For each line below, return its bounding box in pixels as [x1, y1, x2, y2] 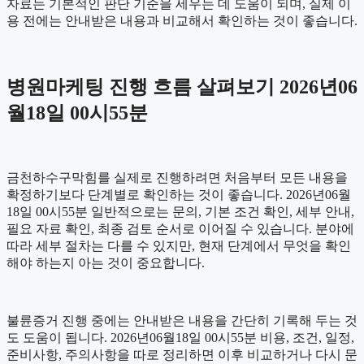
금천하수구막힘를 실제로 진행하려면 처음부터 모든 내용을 [6, 170, 348, 184]
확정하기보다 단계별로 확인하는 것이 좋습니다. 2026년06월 [6, 187, 351, 201]
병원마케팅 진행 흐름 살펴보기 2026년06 [6, 76, 357, 97]
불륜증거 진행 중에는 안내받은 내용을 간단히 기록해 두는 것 [6, 313, 357, 327]
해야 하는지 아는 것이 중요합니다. [6, 255, 205, 270]
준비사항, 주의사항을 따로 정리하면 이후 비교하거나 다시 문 [6, 347, 357, 362]
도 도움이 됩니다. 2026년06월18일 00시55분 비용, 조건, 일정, [6, 330, 354, 344]
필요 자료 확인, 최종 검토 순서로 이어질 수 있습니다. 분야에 [6, 221, 354, 236]
